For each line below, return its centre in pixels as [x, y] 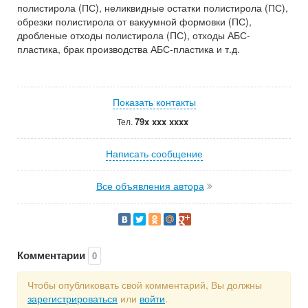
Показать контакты [154, 101]
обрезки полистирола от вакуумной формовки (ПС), [134, 21]
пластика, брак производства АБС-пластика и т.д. [129, 48]
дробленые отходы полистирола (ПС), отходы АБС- [134, 35]
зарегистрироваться [73, 298]
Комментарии [53, 255]
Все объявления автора [150, 185]
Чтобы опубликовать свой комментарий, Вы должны [145, 284]
